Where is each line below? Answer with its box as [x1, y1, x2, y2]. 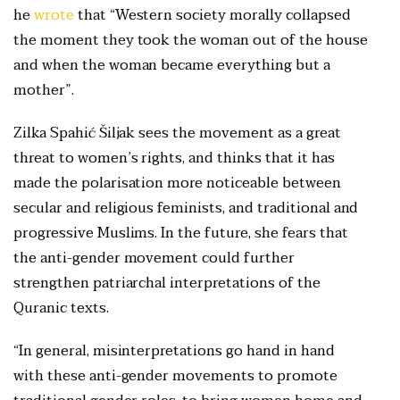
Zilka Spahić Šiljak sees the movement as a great [13, 120, 341, 146]
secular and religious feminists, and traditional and [13, 195, 359, 221]
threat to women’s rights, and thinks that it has [13, 145, 335, 171]
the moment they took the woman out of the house [13, 27, 368, 53]
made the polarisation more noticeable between [13, 170, 341, 196]
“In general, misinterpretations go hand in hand [13, 337, 335, 363]
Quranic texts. [13, 295, 112, 321]
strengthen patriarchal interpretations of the [13, 270, 321, 296]
